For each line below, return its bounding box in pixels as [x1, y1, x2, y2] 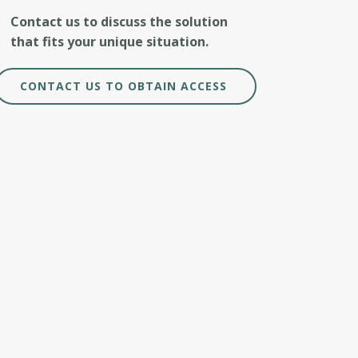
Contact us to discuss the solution [10, 13, 228, 30]
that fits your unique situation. [10, 33, 209, 50]
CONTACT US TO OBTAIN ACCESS [20, 78, 231, 93]
